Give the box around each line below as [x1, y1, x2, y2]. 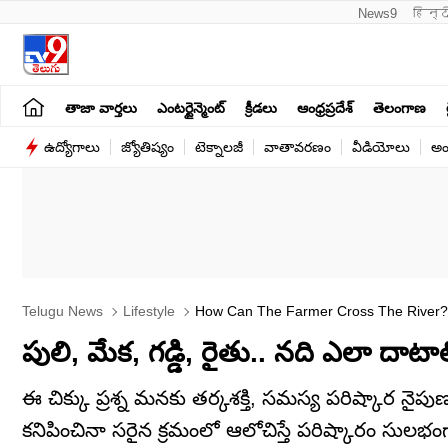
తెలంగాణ [373, 99, 426, 116]
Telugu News [22, 303, 103, 319]
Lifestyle [119, 303, 175, 319]
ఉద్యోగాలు [44, 139, 100, 155]
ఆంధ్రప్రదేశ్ [297, 99, 353, 116]
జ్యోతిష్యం [121, 139, 174, 155]
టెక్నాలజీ [195, 139, 243, 155]
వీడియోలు [352, 139, 410, 155]
